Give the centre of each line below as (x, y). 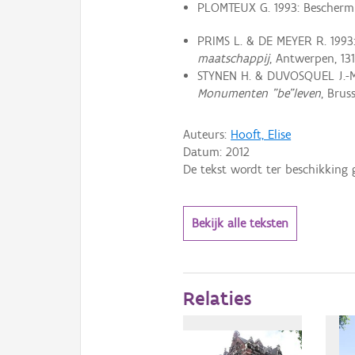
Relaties (218, 298)
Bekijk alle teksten (240, 223)
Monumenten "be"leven (259, 94)
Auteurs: (207, 134)
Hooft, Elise (261, 134)
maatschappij (233, 59)
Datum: (205, 151)
